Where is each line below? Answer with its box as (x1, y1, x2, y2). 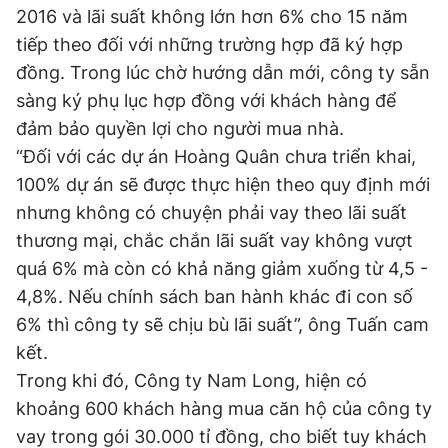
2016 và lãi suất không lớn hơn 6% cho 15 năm (16, 6, 408, 27)
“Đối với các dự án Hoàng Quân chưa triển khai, (16, 146, 416, 167)
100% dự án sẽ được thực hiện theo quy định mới (16, 174, 430, 195)
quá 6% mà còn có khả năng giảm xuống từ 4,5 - (16, 258, 428, 279)
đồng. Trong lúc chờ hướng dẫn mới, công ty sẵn (16, 62, 430, 83)
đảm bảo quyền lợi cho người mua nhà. (16, 118, 344, 139)
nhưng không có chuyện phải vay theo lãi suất (16, 202, 407, 223)
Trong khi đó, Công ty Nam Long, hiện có (16, 370, 367, 391)
